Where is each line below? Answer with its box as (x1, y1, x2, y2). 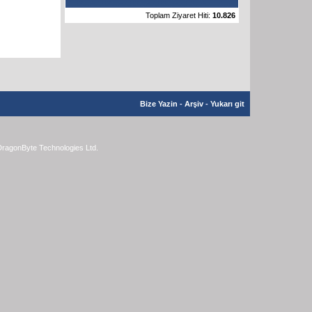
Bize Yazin (140, 99, 178, 108)
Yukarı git (210, 99, 244, 108)
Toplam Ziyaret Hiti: (146, 10, 212, 19)
